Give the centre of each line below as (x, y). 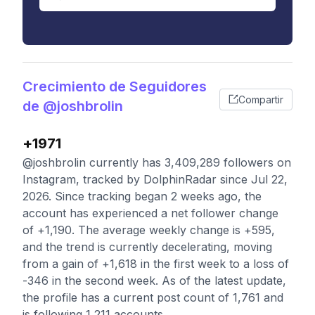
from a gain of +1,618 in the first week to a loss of (156, 264)
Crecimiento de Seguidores (115, 86)
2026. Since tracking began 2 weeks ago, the (142, 196)
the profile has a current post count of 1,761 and (153, 297)
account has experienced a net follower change (150, 213)
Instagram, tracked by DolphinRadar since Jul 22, (155, 179)
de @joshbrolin (73, 106)
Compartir (261, 99)
